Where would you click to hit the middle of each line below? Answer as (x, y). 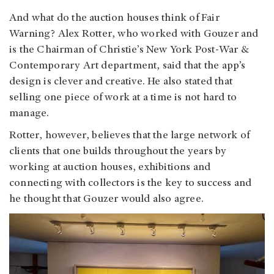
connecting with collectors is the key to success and (131, 183)
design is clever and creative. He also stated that (121, 82)
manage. (31, 113)
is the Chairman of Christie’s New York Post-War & (129, 50)
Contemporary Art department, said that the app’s (128, 66)
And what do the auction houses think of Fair (114, 18)
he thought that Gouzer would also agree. (108, 199)
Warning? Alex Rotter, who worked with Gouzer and (134, 34)
